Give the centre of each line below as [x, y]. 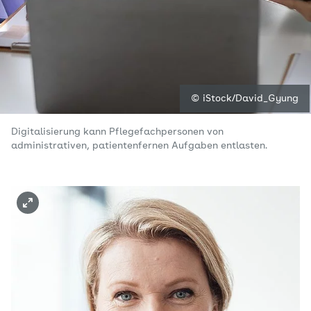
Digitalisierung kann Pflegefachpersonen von [117, 132]
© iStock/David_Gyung [245, 99]
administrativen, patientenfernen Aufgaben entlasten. [139, 146]
